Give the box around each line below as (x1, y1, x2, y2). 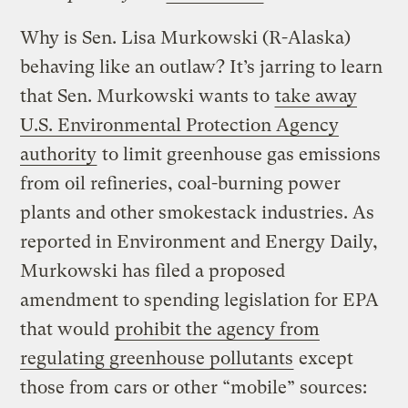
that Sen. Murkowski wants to (20, 85, 275, 107)
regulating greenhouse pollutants (20, 347, 294, 369)
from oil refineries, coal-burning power (20, 172, 342, 194)
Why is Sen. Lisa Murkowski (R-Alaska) (20, 26, 352, 48)
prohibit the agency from (115, 318, 321, 340)
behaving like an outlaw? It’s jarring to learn (20, 56, 383, 77)
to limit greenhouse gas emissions (97, 143, 382, 165)
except (294, 347, 354, 369)
